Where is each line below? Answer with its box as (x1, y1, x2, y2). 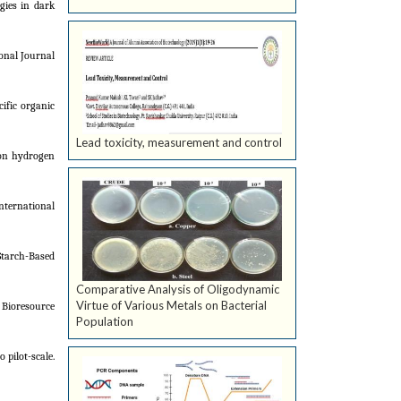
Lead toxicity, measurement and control (76, 135, 282, 150)
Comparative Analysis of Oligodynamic (76, 282, 279, 297)
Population (76, 314, 133, 329)
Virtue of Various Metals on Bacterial (76, 298, 267, 313)
